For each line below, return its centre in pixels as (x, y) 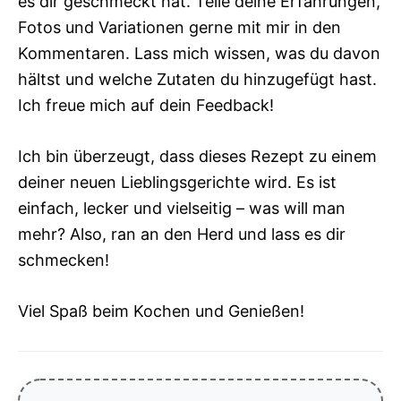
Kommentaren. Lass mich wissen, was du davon (199, 54)
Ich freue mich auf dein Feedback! (146, 106)
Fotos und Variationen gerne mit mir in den (179, 28)
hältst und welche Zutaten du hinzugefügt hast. (197, 80)
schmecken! (64, 260)
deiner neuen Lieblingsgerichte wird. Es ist (177, 183)
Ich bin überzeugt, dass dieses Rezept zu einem (197, 157)
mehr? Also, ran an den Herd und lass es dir (182, 235)
